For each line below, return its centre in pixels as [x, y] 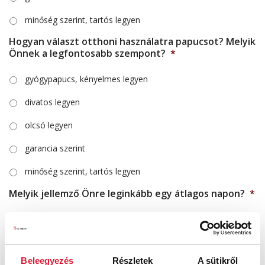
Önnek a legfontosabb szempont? [87, 53]
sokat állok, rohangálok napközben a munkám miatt [125, 219]
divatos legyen [52, 102]
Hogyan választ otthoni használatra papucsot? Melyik [132, 41]
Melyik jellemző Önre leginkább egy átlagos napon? [127, 194]
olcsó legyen [49, 125]
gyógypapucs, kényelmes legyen [86, 79]
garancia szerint [55, 148]
